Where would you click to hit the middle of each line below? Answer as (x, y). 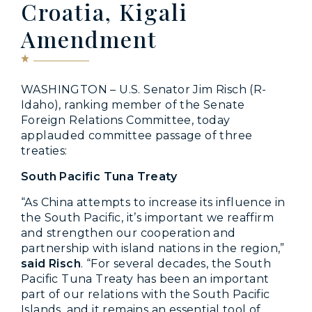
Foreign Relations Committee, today (126, 120)
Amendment (89, 39)
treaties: (44, 150)
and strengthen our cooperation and (128, 233)
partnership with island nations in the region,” (153, 248)
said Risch (51, 263)
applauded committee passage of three (137, 135)
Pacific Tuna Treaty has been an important (145, 279)
